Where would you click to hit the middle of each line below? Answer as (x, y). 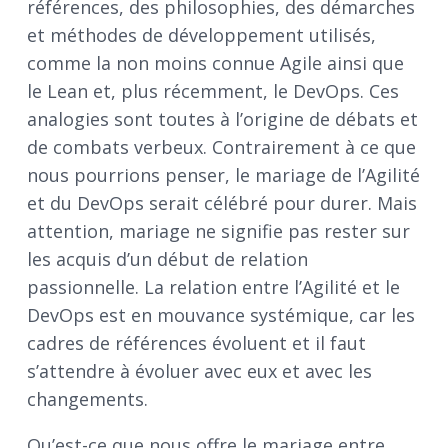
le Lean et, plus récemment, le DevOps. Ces (213, 91)
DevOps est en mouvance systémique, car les (221, 315)
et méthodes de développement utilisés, (201, 35)
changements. (87, 399)
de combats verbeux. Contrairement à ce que (221, 147)
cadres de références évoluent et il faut (196, 343)
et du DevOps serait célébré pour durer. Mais (222, 203)
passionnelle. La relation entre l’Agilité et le (213, 287)
